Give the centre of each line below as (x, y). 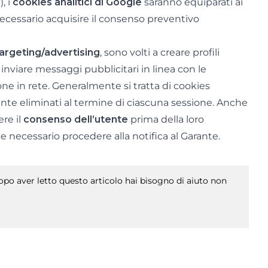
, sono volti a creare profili (160, 52)
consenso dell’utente (76, 119)
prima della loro (166, 119)
